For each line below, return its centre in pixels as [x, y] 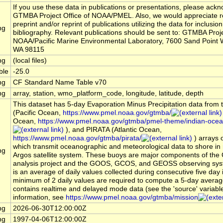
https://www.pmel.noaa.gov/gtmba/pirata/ [77, 138]
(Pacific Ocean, [38, 113]
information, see [39, 198]
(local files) [30, 61]
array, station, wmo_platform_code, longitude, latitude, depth [108, 94]
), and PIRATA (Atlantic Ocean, [113, 130]
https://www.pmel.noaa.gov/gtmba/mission [132, 198]
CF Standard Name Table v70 [60, 83]
